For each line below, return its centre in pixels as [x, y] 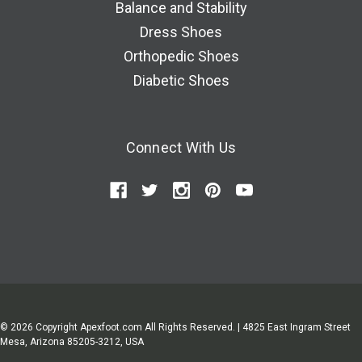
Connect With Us [181, 148]
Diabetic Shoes [181, 81]
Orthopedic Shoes [181, 57]
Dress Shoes [181, 32]
